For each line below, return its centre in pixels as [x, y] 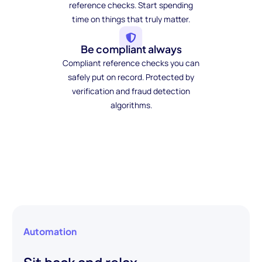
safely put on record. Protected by [131, 77]
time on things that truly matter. [131, 19]
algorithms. [131, 105]
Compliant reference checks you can [131, 63]
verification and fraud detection [131, 91]
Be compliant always [131, 49]
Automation [50, 232]
